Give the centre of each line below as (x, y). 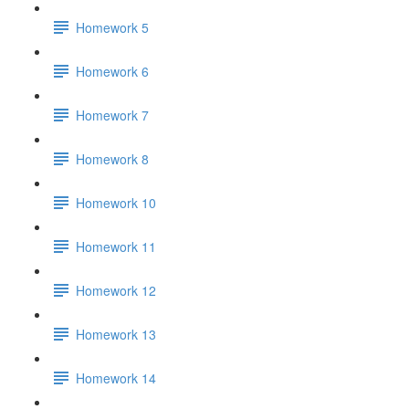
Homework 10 (116, 202)
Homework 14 (116, 378)
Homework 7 (112, 115)
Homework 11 (116, 246)
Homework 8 (112, 158)
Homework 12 (116, 290)
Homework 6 (112, 71)
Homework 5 (112, 27)
